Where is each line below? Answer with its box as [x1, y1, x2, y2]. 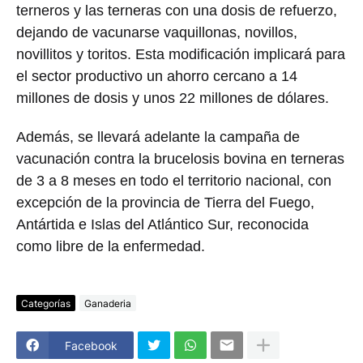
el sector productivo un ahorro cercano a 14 [16, 67, 297, 84]
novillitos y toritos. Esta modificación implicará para [16, 45, 345, 62]
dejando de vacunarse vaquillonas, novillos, [16, 23, 297, 41]
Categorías [21, 297, 70, 310]
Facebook [65, 338, 117, 352]
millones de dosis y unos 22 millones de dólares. [16, 89, 329, 106]
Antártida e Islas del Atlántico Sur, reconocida [16, 216, 309, 233]
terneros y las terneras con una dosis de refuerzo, [16, 2, 337, 19]
